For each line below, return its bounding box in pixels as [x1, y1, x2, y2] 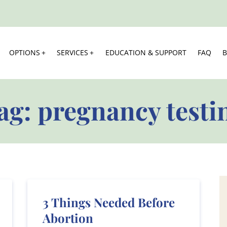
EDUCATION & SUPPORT [105, 48, 186, 58]
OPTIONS [9, 48, 40, 58]
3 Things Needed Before [43, 194, 175, 210]
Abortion [43, 209, 93, 226]
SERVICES [57, 48, 89, 58]
